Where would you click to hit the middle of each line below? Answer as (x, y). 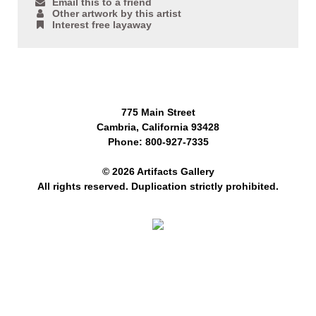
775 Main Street (158, 113)
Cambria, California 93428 (158, 127)
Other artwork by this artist (117, 14)
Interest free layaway (102, 25)
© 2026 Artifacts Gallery (158, 172)
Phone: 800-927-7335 (158, 142)
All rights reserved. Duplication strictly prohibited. (158, 187)
